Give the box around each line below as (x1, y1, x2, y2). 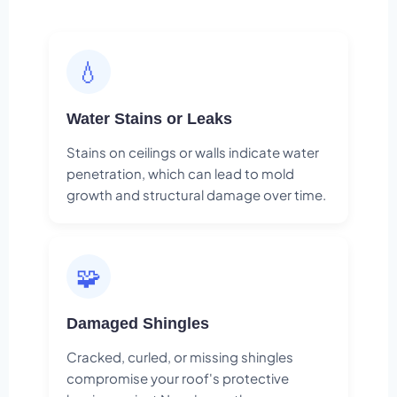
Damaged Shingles (66, 315, 209, 333)
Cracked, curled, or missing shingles (66, 348, 293, 366)
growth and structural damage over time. (66, 186, 326, 204)
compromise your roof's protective (66, 370, 289, 387)
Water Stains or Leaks (66, 110, 232, 128)
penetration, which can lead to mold (66, 165, 294, 183)
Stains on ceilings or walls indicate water (66, 144, 319, 161)
